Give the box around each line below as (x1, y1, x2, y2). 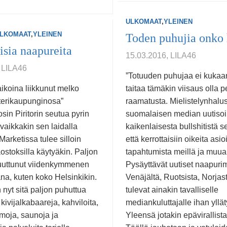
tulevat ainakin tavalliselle (126, 185, 218, 194)
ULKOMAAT (126, 18, 162, 25)
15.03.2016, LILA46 (126, 51, 196, 60)
